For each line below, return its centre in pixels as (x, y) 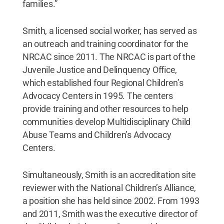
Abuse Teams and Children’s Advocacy (97, 134)
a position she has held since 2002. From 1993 (111, 200)
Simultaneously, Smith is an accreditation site (109, 174)
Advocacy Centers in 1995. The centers (97, 95)
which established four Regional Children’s (103, 82)
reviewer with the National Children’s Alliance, (109, 187)
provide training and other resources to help (105, 108)
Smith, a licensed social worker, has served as (109, 30)
